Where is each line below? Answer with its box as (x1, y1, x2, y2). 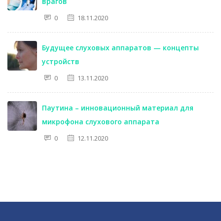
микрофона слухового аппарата (42, 117, 159, 126)
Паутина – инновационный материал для (42, 103, 193, 112)
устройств (42, 57, 79, 66)
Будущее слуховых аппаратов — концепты (42, 43, 199, 52)
